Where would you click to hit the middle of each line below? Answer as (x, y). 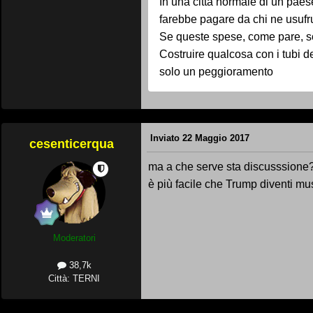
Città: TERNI (74, 278)
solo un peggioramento (216, 71)
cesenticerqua (71, 144)
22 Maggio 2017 (216, 138)
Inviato (166, 138)
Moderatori (74, 238)
